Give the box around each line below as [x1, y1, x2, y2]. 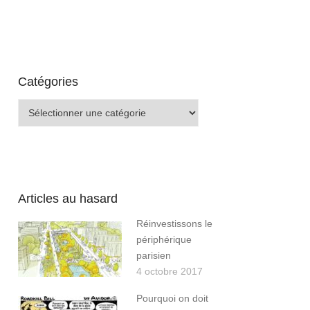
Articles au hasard [18, 192, 118, 206]
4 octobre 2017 [136, 266, 203, 277]
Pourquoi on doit [136, 293, 208, 304]
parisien [136, 250, 171, 262]
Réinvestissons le [136, 218, 212, 230]
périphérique [136, 234, 192, 246]
